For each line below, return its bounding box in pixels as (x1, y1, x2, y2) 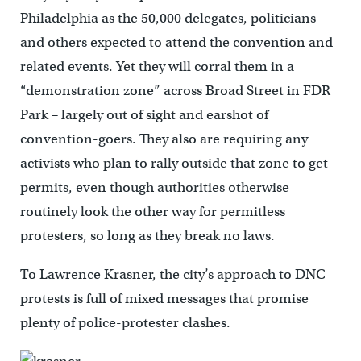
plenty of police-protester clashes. (19, 314, 230, 332)
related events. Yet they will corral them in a (19, 58, 294, 76)
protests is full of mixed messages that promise (19, 290, 309, 308)
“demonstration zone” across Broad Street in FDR (19, 82, 330, 100)
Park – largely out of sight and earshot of (19, 106, 268, 124)
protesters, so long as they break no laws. (19, 227, 275, 245)
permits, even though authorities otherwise (19, 179, 289, 197)
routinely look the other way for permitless (19, 203, 285, 221)
